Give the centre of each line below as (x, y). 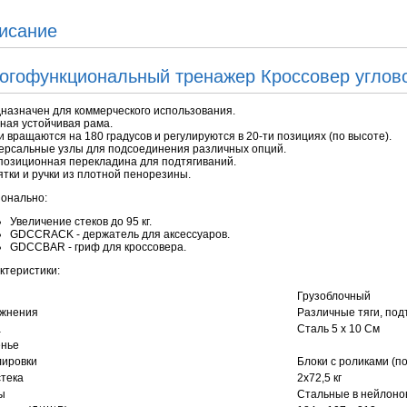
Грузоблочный (334, 296)
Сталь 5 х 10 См (338, 329)
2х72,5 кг (319, 378)
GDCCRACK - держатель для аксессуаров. (120, 234)
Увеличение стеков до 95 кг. (81, 222)
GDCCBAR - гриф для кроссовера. (98, 247)
